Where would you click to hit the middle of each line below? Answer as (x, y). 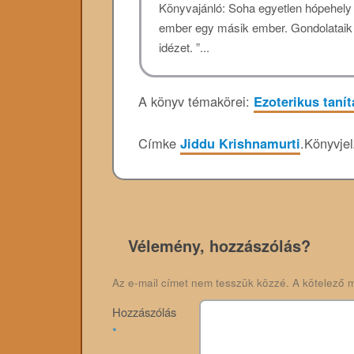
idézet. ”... (185, 47)
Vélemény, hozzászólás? (219, 246)
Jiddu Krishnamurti (240, 143)
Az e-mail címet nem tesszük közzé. (200, 283)
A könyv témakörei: (196, 101)
